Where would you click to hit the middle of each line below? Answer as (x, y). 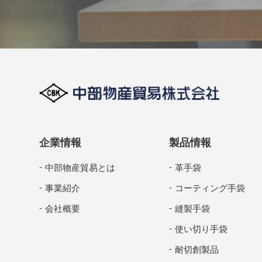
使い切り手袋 (201, 228)
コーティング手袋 (210, 187)
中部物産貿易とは (80, 167)
